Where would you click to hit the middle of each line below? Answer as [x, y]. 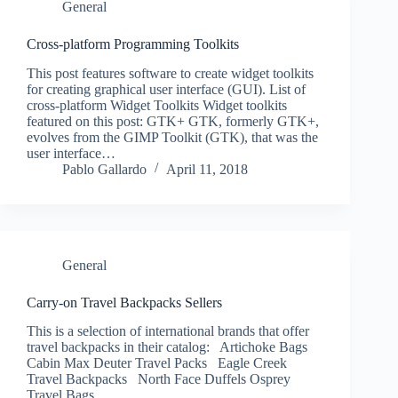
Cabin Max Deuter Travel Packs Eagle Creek [157, 363]
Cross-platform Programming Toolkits [133, 44]
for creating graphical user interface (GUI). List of [166, 89]
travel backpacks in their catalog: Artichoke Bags [167, 347]
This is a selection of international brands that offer [168, 331]
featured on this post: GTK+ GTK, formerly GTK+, [173, 121]
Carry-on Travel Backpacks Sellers [124, 302]
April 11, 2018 [207, 169]
